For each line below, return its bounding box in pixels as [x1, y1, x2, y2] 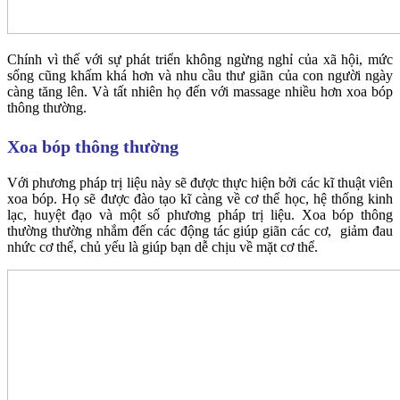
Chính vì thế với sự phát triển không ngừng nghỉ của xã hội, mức [7, 51, 393, 67]
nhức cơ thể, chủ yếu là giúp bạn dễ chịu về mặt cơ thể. [7, 239, 318, 255]
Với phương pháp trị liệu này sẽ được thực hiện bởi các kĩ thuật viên [7, 175, 393, 191]
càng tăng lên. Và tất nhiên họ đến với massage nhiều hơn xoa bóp [7, 83, 393, 99]
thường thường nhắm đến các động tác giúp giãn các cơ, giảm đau [7, 223, 393, 239]
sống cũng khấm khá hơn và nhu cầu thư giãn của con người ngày [7, 67, 393, 83]
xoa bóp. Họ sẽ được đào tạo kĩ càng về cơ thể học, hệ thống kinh [7, 191, 393, 207]
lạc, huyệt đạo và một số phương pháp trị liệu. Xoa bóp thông [7, 207, 393, 223]
